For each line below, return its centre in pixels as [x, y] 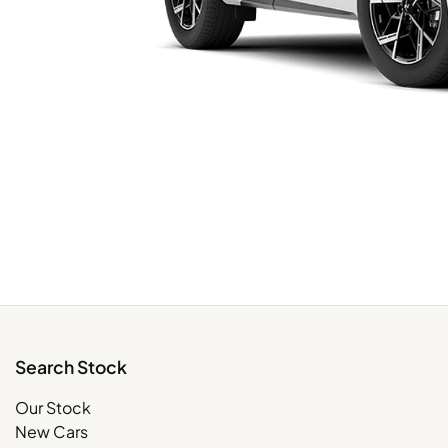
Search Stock [71, 366]
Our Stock [53, 407]
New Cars [51, 431]
